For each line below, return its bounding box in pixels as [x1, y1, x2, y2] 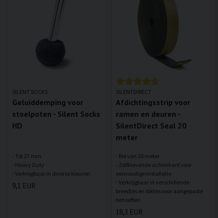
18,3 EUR [116, 207, 143, 217]
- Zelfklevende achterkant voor [116, 161, 192, 169]
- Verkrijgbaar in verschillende [116, 179, 189, 186]
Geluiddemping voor [12, 97, 83, 108]
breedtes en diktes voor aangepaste [116, 187, 203, 195]
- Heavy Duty [12, 161, 44, 169]
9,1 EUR [12, 181, 36, 191]
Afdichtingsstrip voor [116, 97, 190, 108]
